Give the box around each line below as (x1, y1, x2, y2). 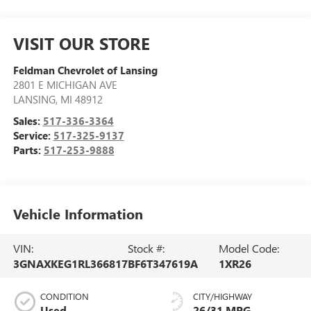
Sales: (12, 114, 43, 128)
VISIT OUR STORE (12, 32, 150, 55)
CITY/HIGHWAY (193, 290, 252, 303)
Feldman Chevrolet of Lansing (12, 63, 158, 78)
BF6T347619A (127, 255, 198, 271)
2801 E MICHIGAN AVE (12, 78, 117, 92)
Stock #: (127, 240, 165, 255)
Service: (12, 128, 53, 143)
